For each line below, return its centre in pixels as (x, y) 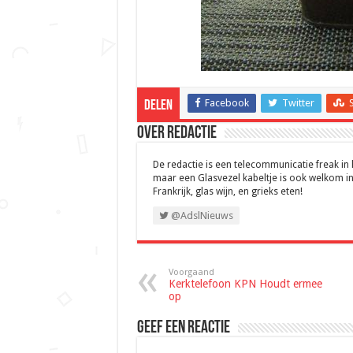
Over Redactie (176, 134)
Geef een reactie (183, 329)
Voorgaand (191, 273)
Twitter (298, 103)
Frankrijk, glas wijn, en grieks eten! (227, 192)
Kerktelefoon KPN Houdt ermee (245, 284)
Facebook (227, 103)
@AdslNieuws (201, 216)
